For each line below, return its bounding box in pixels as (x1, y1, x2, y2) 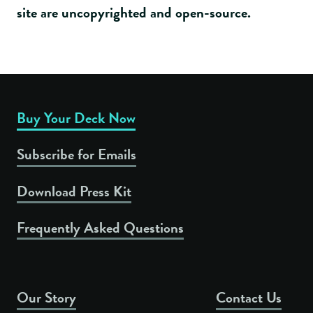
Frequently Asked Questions (17, 217, 184, 238)
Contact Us (215, 287, 282, 309)
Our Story (17, 287, 76, 309)
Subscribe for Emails (17, 144, 136, 166)
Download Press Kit (17, 180, 131, 202)
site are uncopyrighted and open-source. (17, 2, 251, 23)
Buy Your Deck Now (17, 108, 136, 129)
